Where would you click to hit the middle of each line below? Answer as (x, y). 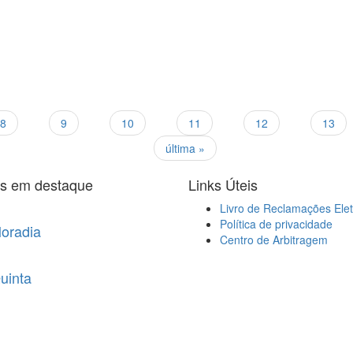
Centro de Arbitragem (274, 239)
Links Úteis (223, 184)
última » (185, 148)
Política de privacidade (276, 223)
